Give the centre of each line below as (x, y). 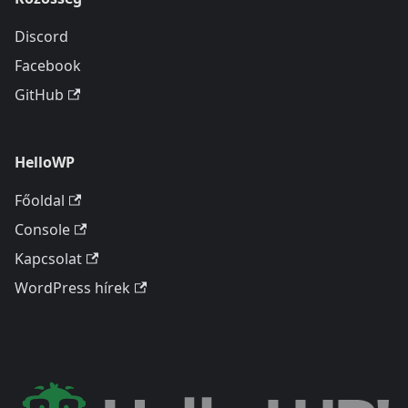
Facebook (48, 66)
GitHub (39, 95)
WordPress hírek (72, 288)
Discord (41, 36)
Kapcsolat (48, 259)
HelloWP (45, 162)
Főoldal (40, 200)
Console (42, 229)
